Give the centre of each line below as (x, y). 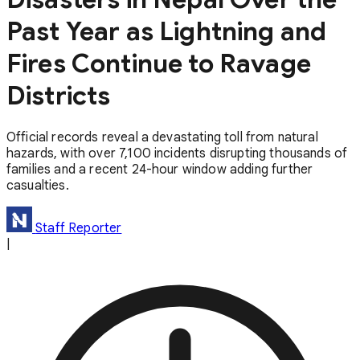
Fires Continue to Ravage (159, 64)
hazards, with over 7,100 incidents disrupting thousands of (177, 153)
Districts (59, 96)
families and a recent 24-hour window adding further (160, 169)
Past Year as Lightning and (167, 32)
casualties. (38, 185)
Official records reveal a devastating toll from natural (162, 137)
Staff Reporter (79, 228)
